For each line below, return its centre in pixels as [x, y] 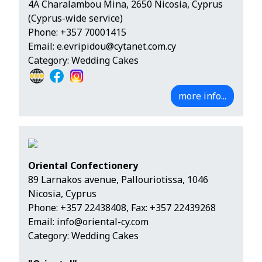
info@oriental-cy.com [103, 222]
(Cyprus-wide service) [75, 18]
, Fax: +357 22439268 [171, 208]
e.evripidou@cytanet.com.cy [116, 46]
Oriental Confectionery [83, 166]
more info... [202, 96]
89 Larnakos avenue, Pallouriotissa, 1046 [118, 180]
